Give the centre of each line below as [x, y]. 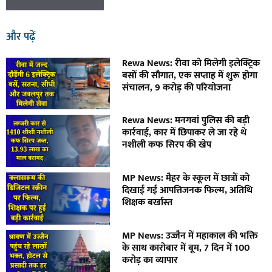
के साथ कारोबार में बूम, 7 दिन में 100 [186, 248]
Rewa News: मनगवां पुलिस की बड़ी [186, 121]
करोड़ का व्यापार [150, 260]
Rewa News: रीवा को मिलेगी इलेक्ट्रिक [191, 63]
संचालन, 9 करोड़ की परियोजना [177, 87]
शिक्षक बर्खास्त [148, 202]
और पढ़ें [21, 37]
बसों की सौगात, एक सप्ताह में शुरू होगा [190, 75]
